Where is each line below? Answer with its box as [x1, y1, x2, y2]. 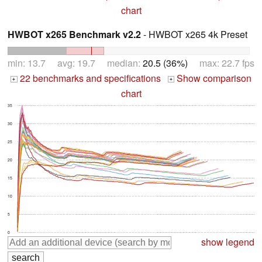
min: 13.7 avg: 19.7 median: [8, 56, 143, 70]
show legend [201, 235, 254, 249]
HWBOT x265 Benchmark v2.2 [8, 27, 141, 42]
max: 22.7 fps [188, 56, 254, 70]
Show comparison [174, 71, 252, 85]
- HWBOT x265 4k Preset [141, 27, 247, 42]
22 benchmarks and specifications [17, 71, 161, 85]
